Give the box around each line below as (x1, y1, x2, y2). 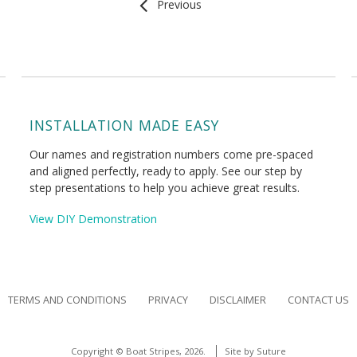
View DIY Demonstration (29, 211, 158, 227)
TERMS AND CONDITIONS (8, 293, 127, 308)
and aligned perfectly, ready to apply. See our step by (29, 163, 303, 179)
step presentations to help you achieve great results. (29, 180, 300, 196)
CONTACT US (288, 293, 349, 308)
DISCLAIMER (210, 293, 266, 308)
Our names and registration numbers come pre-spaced (29, 147, 314, 163)
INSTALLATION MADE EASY (29, 116, 219, 135)
